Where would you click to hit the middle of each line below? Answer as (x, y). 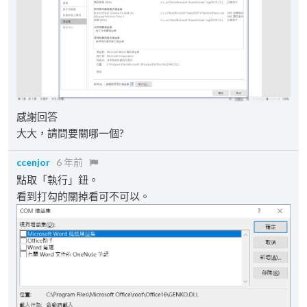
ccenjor (33, 162)
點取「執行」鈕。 (58, 179)
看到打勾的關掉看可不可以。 (83, 196)
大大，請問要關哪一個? (70, 133)
